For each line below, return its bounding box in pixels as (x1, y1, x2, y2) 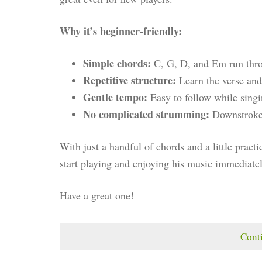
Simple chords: (83, 56, 151, 71)
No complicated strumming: (83, 106, 209, 122)
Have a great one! (60, 188, 134, 203)
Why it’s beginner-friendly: (60, 23, 182, 39)
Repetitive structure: (83, 73, 176, 88)
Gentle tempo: (83, 89, 147, 105)
